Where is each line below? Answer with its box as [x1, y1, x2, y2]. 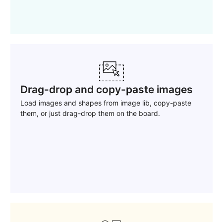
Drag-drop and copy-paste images [20, 83, 193, 96]
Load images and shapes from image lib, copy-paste [20, 99, 191, 108]
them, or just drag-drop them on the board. [20, 109, 160, 118]
